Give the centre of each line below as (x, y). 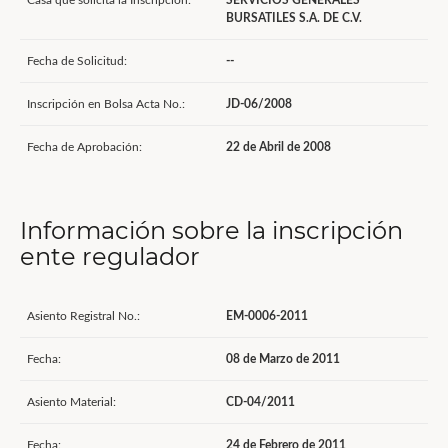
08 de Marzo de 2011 (283, 359)
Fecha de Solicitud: (77, 61)
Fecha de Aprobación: (84, 147)
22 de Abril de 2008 (278, 147)
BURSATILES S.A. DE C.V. (294, 18)
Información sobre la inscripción (211, 230)
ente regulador (110, 256)
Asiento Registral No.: (83, 316)
